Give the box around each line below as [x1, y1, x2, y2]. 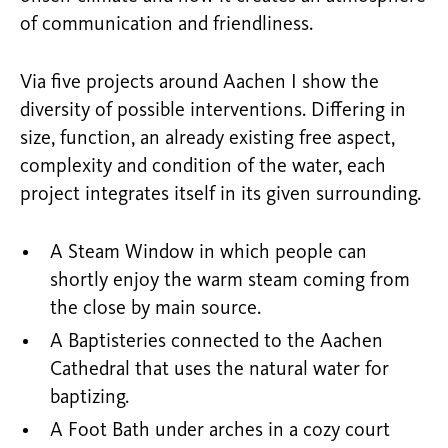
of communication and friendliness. [20, 15, 313, 35]
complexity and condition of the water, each [20, 157, 386, 177]
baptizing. [50, 388, 129, 408]
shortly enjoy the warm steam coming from [50, 271, 410, 291]
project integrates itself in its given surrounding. [20, 185, 421, 205]
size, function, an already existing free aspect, [20, 129, 395, 149]
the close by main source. [50, 299, 261, 319]
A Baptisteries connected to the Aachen [50, 332, 383, 352]
